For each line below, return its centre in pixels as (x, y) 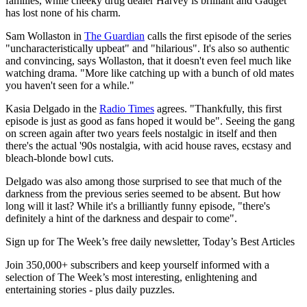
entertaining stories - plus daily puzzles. (90, 290)
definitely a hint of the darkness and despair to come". (121, 219)
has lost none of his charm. (63, 13)
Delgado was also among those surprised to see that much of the (144, 182)
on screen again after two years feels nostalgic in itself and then (141, 134)
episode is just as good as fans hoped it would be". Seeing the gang (150, 121)
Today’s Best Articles (249, 242)
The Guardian (114, 36)
